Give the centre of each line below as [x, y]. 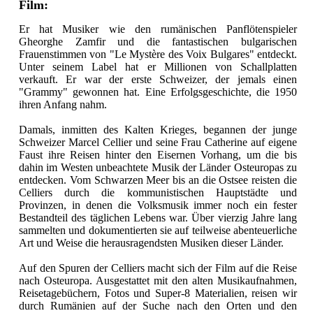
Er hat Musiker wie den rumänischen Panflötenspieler [158, 29]
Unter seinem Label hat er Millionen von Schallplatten [158, 67]
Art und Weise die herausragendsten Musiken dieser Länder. [151, 243]
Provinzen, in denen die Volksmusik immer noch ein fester [158, 205]
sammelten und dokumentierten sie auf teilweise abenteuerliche [158, 231]
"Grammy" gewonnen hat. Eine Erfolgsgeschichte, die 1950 [158, 92]
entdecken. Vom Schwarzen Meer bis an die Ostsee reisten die [158, 180]
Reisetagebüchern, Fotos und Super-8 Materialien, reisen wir [158, 293]
